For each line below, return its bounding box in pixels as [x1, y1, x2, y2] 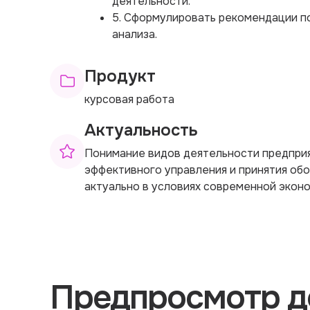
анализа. [112, 26, 157, 42]
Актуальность [84, 119, 198, 140]
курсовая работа [84, 91, 174, 107]
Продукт [84, 65, 156, 86]
